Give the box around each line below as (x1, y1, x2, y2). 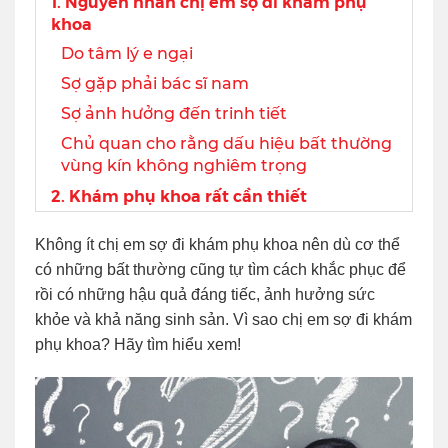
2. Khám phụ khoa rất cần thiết (51, 183, 307, 207)
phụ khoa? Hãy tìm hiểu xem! (35, 335, 241, 353)
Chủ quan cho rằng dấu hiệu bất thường (61, 133, 392, 153)
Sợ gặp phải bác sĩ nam (61, 73, 249, 93)
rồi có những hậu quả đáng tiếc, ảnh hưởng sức (35, 285, 375, 303)
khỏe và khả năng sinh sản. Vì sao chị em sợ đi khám (35, 310, 412, 328)
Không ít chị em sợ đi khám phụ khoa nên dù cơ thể (35, 235, 400, 253)
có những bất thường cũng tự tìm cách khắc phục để (35, 260, 406, 278)
